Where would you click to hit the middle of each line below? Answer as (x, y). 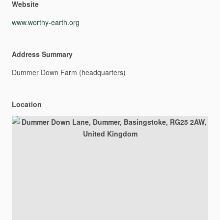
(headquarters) (102, 72)
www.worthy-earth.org (46, 22)
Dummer (25, 72)
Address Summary (42, 54)
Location (27, 104)
